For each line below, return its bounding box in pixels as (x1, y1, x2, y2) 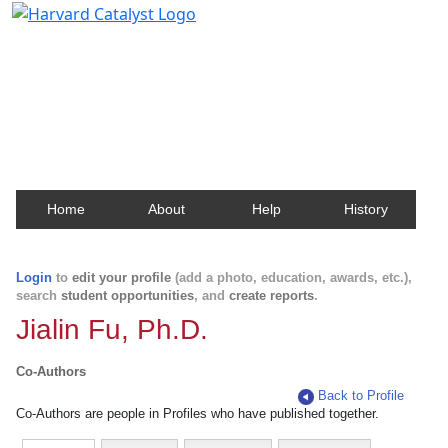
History (344, 201, 388, 217)
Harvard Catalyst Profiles (24, 31, 253, 59)
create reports (229, 288, 314, 303)
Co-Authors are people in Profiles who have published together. (16, 406, 379, 421)
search (16, 288, 61, 303)
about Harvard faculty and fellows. (24, 82, 285, 105)
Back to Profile (318, 388, 405, 403)
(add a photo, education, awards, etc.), (171, 270, 412, 285)
